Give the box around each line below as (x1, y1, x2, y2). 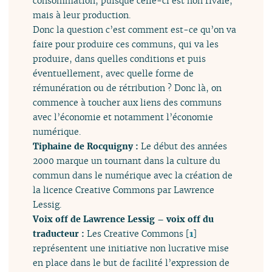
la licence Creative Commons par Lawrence (33, 184, 215, 196)
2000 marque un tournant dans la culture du (33, 155, 221, 167)
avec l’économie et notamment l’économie (33, 111, 214, 123)
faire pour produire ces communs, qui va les (33, 38, 219, 50)
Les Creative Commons (87, 228, 184, 240)
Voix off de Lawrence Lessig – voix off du (33, 213, 214, 225)
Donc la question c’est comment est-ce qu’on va (33, 24, 237, 36)
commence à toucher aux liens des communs (33, 97, 222, 109)
